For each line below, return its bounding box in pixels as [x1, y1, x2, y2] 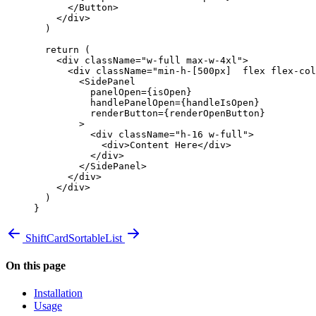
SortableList [68, 231, 122, 244]
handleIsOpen [186, 97, 254, 108]
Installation [34, 287, 83, 300]
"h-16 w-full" [175, 128, 248, 140]
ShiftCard [25, 231, 68, 244]
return [34, 44, 79, 55]
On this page [6, 259, 66, 272]
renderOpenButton [169, 107, 260, 119]
